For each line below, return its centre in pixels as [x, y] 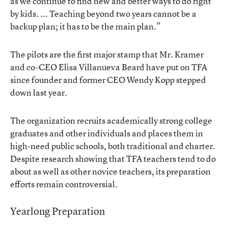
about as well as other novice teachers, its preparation [110, 171]
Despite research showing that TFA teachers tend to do [113, 159]
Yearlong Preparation [58, 211]
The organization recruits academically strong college [111, 120]
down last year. [39, 92]
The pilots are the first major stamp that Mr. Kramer [107, 54]
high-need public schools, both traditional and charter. [113, 146]
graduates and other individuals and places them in [107, 133]
